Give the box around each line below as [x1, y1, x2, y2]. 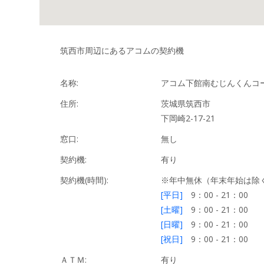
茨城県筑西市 [161, 98, 210, 109]
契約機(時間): [60, 174, 108, 186]
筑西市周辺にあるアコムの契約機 [60, 45, 184, 56]
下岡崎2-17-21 [161, 113, 215, 124]
